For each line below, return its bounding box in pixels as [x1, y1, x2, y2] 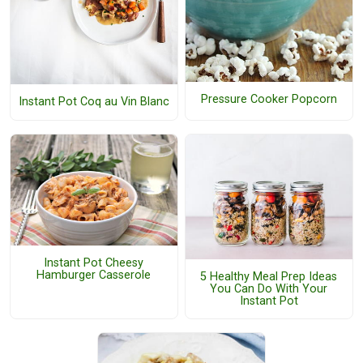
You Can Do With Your [210, 282, 328, 297]
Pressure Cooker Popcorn [200, 92, 337, 107]
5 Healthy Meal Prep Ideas [200, 270, 338, 284]
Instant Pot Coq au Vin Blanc [18, 95, 169, 109]
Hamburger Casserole [36, 268, 152, 283]
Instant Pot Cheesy [44, 256, 144, 271]
